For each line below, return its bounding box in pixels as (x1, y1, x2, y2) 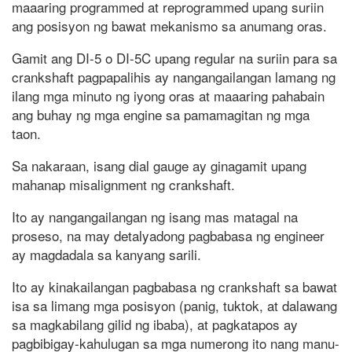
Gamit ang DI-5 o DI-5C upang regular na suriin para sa (12, 48, 337, 68)
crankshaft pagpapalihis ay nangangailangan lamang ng (12, 67, 335, 87)
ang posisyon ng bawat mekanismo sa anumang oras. (12, 16, 327, 36)
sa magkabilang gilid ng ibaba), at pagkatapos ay (12, 314, 298, 335)
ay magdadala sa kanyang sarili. (12, 244, 201, 265)
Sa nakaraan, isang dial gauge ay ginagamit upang (12, 156, 306, 176)
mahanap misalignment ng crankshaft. (12, 174, 235, 195)
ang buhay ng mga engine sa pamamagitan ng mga (12, 104, 310, 125)
